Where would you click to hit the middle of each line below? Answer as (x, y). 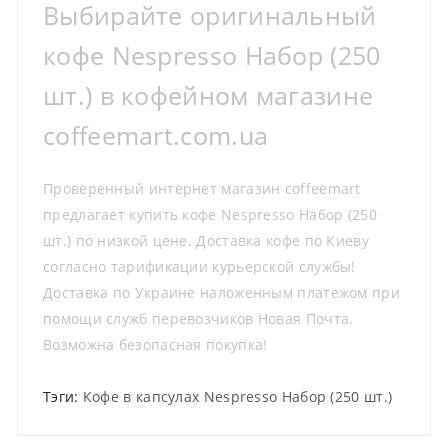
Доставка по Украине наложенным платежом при (221, 292)
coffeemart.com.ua (156, 135)
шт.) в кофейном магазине (208, 95)
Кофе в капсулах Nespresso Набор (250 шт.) (237, 396)
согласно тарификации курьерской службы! (199, 266)
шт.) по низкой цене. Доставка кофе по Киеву (206, 240)
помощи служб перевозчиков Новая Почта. (198, 318)
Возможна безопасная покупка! (155, 344)
